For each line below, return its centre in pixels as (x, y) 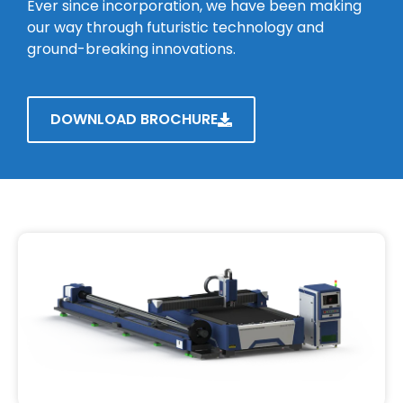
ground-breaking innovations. (131, 49)
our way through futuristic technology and (175, 27)
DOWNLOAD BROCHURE (134, 119)
